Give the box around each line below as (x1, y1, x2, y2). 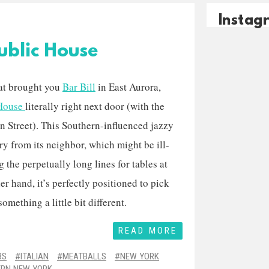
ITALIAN (20, 251, 49, 262)
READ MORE (118, 225, 177, 236)
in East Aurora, (95, 80, 161, 94)
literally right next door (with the (25, 99, 165, 113)
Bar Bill (62, 80, 95, 94)
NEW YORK (120, 251, 159, 262)
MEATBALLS (62, 251, 106, 262)
